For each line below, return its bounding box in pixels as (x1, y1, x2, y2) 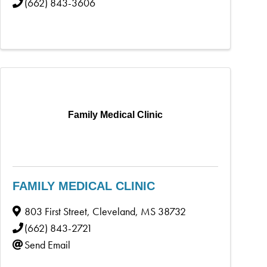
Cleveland (92, 204, 135, 218)
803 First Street (24, 204, 87, 218)
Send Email (24, 237, 70, 252)
